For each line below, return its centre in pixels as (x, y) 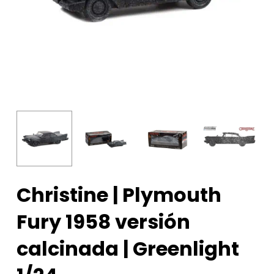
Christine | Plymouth (119, 195)
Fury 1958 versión (103, 222)
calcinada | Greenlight (128, 249)
